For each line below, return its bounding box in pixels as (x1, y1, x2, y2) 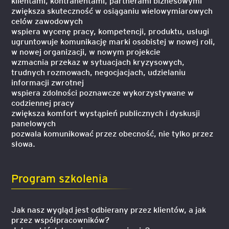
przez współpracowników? (11, 214, 110, 225)
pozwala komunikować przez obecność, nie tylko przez (11, 128, 214, 139)
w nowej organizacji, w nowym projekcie (11, 46, 161, 57)
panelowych (11, 118, 56, 128)
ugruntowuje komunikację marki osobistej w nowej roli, (11, 36, 216, 47)
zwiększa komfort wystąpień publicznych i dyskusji (11, 107, 200, 118)
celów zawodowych (11, 15, 83, 26)
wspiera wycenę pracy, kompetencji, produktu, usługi (11, 26, 210, 36)
